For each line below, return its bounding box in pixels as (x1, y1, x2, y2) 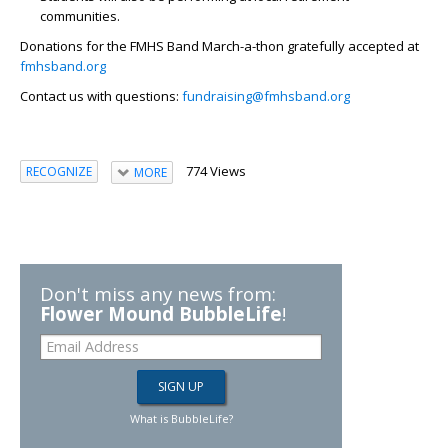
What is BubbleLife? (129, 410, 233, 426)
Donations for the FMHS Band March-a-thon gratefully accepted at (20, 36, 419, 55)
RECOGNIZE (26, 163, 92, 181)
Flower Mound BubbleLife (40, 300, 282, 326)
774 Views (185, 161, 246, 180)
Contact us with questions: (20, 86, 182, 105)
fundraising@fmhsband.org (182, 86, 350, 105)
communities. (40, 6, 120, 25)
